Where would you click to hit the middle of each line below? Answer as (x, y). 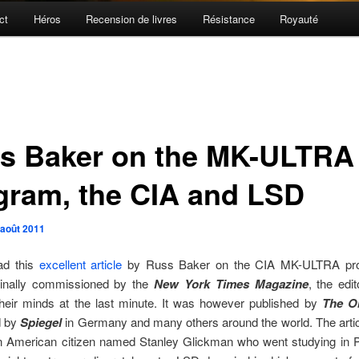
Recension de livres (132, 19)
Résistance (228, 19)
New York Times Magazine (231, 284)
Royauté (299, 19)
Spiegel (41, 323)
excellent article (81, 264)
